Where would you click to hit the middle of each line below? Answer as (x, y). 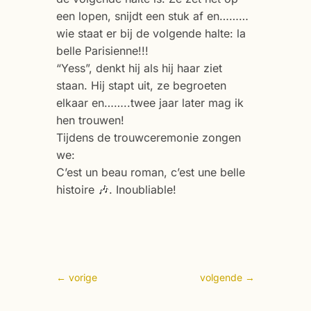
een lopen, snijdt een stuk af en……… (152, 16)
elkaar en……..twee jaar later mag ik (150, 102)
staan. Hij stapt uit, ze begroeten (141, 85)
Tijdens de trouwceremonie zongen (148, 137)
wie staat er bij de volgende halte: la (151, 33)
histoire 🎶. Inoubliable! (116, 189)
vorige (83, 277)
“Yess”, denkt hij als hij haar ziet (139, 68)
